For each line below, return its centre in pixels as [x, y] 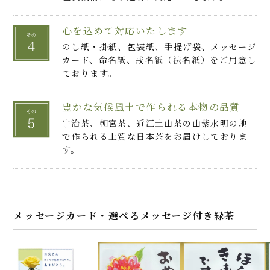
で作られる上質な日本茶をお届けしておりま [155, 137]
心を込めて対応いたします [125, 31]
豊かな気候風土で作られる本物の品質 [151, 107]
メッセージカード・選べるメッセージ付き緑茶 [124, 216]
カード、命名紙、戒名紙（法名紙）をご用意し [159, 60]
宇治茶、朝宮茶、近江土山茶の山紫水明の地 [155, 123]
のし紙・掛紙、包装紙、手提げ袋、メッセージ [159, 47]
